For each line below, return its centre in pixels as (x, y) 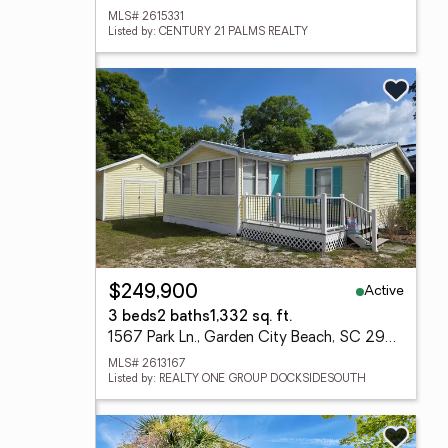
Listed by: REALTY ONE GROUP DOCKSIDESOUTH (237, 379)
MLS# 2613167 (146, 364)
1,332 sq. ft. (251, 317)
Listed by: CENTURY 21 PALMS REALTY (208, 32)
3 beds (132, 317)
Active (384, 291)
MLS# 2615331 (146, 17)
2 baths (183, 317)
